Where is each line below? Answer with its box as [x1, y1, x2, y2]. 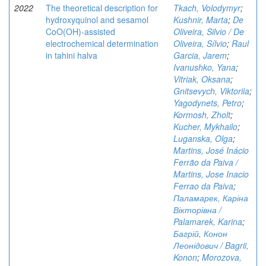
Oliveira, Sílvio [173, 37, 227, 49]
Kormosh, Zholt [173, 109, 230, 121]
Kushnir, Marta [173, 14, 228, 26]
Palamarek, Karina [173, 216, 242, 227]
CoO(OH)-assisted [46, 26, 115, 37]
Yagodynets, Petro [173, 97, 242, 109]
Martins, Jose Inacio [173, 168, 249, 180]
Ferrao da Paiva [173, 180, 233, 192]
